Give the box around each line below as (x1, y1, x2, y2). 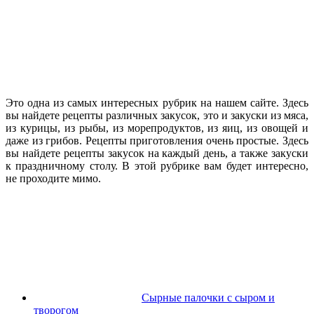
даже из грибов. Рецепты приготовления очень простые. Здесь (6, 134, 308, 146)
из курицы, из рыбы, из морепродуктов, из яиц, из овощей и (6, 121, 308, 134)
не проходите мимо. (6, 172, 101, 184)
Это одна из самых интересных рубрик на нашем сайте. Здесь (6, 96, 308, 109)
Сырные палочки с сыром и (142, 291, 275, 303)
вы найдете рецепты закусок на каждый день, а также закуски (6, 146, 308, 159)
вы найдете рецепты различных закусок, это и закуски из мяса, (6, 109, 308, 121)
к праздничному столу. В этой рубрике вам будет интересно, (6, 159, 308, 172)
